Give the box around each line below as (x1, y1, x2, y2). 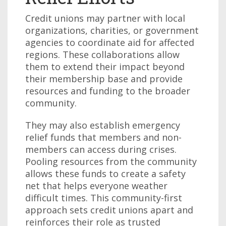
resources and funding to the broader (25, 85, 190, 97)
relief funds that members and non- (25, 131, 182, 143)
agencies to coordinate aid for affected (25, 36, 194, 48)
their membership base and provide (25, 73, 183, 85)
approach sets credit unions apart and (25, 204, 193, 216)
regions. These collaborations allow (25, 48, 180, 61)
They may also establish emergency (25, 119, 180, 131)
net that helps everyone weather (25, 180, 167, 192)
